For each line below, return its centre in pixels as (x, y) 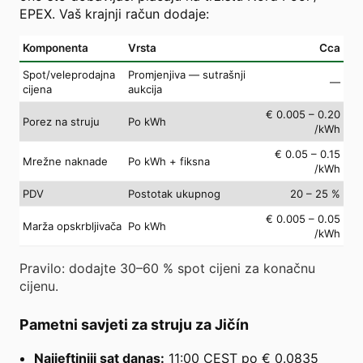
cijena (37, 89)
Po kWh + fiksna (169, 161)
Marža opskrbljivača (72, 226)
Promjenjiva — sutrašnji (187, 74)
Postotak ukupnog (174, 193)
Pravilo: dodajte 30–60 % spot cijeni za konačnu (167, 268)
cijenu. (39, 286)
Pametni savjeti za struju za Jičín (134, 324)
